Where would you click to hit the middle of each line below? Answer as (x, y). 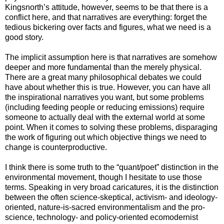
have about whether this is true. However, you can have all (108, 87)
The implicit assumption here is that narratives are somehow (111, 57)
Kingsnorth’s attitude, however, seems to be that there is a (106, 7)
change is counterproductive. (56, 147)
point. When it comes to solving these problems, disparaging (111, 127)
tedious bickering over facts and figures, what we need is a (108, 27)
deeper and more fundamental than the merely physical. (103, 67)
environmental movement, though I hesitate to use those (103, 177)
